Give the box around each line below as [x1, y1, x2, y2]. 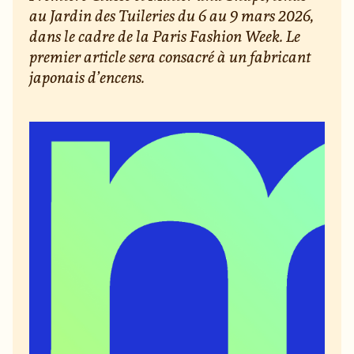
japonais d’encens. [29, 66, 145, 88]
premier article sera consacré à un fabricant [29, 46, 311, 68]
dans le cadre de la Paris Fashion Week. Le [29, 25, 301, 47]
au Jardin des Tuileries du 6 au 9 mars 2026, [29, 5, 314, 27]
